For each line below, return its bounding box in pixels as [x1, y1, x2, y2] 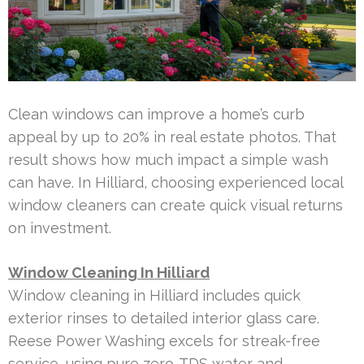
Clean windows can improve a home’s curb [8, 105, 305, 123]
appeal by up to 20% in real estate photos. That [8, 128, 336, 145]
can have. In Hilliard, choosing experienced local [8, 173, 343, 191]
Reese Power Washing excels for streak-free [8, 331, 320, 349]
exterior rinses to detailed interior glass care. [8, 309, 319, 327]
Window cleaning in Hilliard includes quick [8, 286, 301, 304]
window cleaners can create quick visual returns [8, 196, 343, 214]
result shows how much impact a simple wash [8, 150, 328, 168]
